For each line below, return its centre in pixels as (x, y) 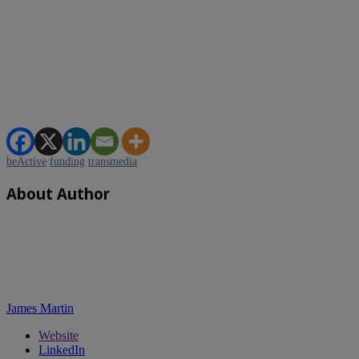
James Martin (40, 309)
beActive (26, 161)
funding (67, 161)
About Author (58, 193)
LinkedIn (62, 350)
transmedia (113, 161)
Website (58, 336)
